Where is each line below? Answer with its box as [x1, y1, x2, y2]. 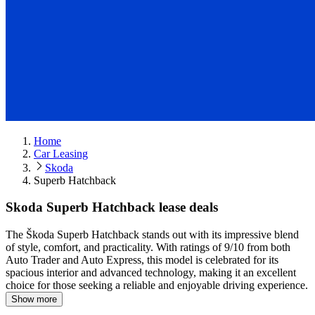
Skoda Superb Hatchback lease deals [6, 200, 218, 215]
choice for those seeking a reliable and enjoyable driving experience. [6, 279, 308, 292]
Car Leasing [34, 147, 88, 160]
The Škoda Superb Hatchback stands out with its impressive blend [6, 229, 299, 241]
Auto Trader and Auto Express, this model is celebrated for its [6, 254, 278, 266]
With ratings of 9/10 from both [153, 241, 290, 254]
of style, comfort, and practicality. [6, 241, 153, 254]
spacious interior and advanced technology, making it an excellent [6, 266, 296, 279]
